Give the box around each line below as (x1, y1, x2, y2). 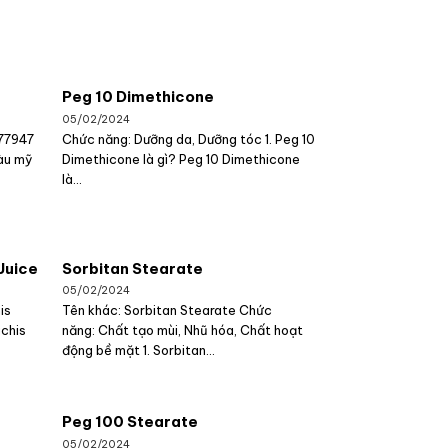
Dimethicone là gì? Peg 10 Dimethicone (62, 150, 301, 167)
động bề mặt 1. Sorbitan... (62, 342, 216, 359)
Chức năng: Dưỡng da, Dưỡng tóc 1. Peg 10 (62, 130, 316, 147)
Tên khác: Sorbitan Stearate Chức (62, 302, 273, 319)
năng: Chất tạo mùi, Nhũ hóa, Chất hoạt (62, 322, 304, 339)
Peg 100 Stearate (62, 412, 199, 432)
